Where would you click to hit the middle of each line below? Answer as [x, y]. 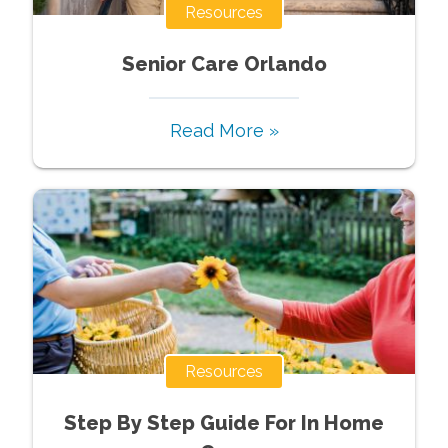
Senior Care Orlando [224, 63]
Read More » [224, 130]
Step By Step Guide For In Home [224, 422]
